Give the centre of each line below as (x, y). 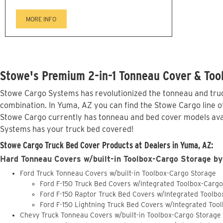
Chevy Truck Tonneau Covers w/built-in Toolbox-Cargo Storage (120, 215)
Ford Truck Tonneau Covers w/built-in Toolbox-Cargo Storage (118, 173)
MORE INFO (41, 19)
